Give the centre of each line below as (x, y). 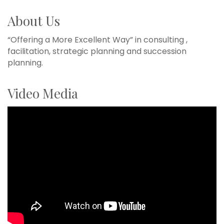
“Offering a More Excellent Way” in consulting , (97, 40)
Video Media (43, 93)
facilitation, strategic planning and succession (97, 51)
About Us (34, 21)
